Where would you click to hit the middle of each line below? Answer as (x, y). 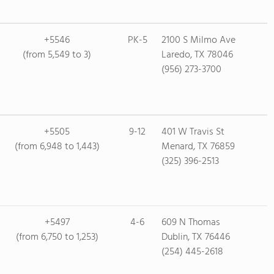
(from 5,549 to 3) (57, 55)
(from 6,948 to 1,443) (57, 147)
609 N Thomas (191, 223)
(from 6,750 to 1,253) (57, 237)
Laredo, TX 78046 (197, 55)
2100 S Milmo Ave (198, 40)
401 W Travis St (193, 132)
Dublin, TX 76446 (195, 237)
